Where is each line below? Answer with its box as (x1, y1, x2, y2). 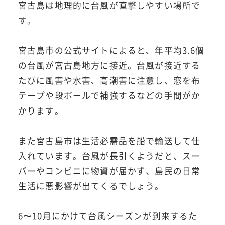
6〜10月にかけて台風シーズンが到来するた (18, 210, 198, 222)
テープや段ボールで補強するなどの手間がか (18, 89, 201, 102)
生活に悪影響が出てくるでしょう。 (18, 180, 164, 192)
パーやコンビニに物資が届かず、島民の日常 (18, 165, 201, 177)
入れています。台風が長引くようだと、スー (18, 150, 201, 162)
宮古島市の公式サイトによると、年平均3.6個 (18, 44, 205, 57)
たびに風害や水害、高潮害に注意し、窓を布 (18, 74, 201, 87)
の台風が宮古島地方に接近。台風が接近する (18, 59, 201, 72)
